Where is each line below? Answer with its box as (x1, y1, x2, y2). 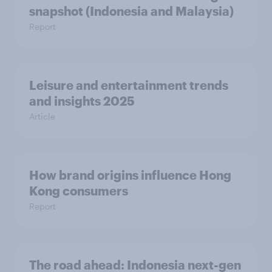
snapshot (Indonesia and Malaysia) (29, 4, 234, 18)
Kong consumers (29, 183, 128, 198)
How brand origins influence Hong (29, 168, 231, 182)
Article (29, 111, 55, 121)
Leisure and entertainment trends (29, 78, 228, 92)
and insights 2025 (29, 93, 135, 108)
